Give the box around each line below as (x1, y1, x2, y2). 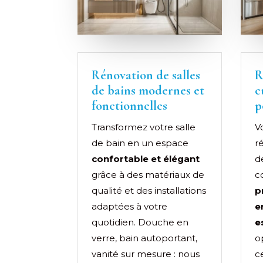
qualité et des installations (92, 184, 206, 196)
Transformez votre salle (92, 121, 195, 133)
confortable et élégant (92, 153, 200, 164)
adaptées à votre (92, 200, 167, 212)
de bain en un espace (92, 137, 188, 149)
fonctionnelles (92, 97, 167, 113)
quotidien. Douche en (92, 216, 188, 228)
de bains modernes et (92, 82, 204, 98)
